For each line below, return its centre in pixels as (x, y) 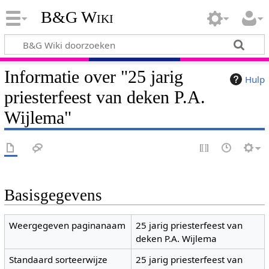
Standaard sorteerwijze (59, 260)
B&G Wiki (77, 17)
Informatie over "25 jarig (93, 77)
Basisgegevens (53, 195)
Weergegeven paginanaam (68, 225)
